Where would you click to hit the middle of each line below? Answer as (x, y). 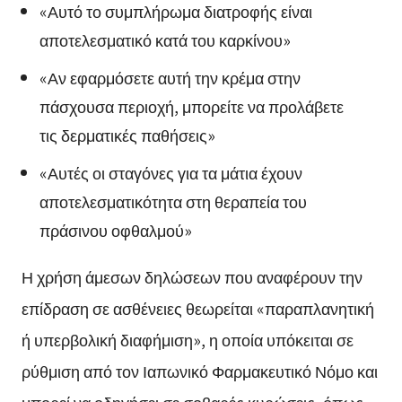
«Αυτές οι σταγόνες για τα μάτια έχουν (170, 172)
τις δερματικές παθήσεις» (127, 134)
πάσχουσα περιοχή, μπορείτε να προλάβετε (191, 105)
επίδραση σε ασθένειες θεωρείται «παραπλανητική (197, 307)
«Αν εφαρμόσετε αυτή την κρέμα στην (170, 77)
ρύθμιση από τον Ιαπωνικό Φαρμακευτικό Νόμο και (199, 370)
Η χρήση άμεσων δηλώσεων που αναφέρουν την (192, 276)
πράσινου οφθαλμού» (115, 229)
